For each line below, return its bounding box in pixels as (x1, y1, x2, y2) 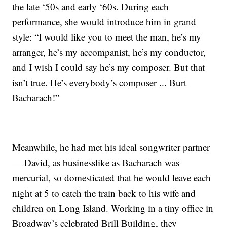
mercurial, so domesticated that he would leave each (12, 171, 211, 184)
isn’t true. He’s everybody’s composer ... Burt (12, 76, 187, 89)
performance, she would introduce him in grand (12, 15, 197, 28)
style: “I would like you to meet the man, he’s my (12, 30, 202, 44)
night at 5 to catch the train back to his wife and (12, 186, 196, 200)
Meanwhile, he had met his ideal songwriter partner (12, 141, 210, 154)
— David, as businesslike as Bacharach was (12, 156, 180, 169)
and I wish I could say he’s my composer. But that (12, 61, 205, 74)
